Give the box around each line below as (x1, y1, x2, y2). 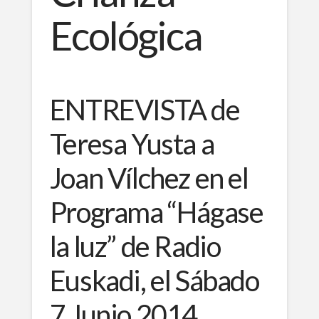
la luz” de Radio (49, 229, 221, 263)
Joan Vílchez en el (49, 160, 249, 195)
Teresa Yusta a (49, 126, 214, 161)
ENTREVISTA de (49, 92, 240, 127)
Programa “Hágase (49, 194, 263, 229)
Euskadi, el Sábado (49, 263, 259, 298)
